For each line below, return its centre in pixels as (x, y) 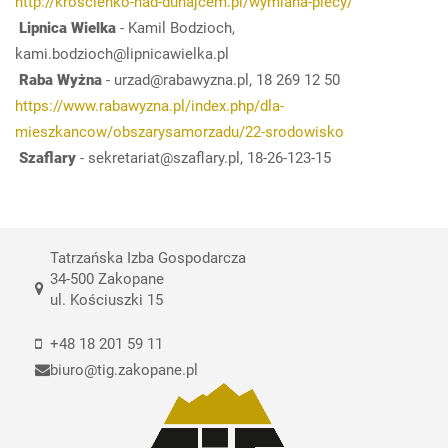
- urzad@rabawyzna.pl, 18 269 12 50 (221, 79)
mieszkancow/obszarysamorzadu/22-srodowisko (183, 131)
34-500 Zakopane (107, 278)
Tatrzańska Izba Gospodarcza (148, 257)
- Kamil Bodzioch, (175, 27)
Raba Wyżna (58, 79)
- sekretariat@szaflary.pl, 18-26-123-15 (203, 157)
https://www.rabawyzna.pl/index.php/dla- (149, 105)
